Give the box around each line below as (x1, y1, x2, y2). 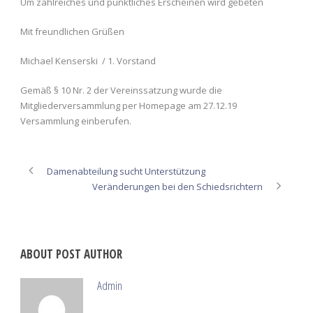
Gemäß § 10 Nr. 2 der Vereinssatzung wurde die (20, 83, 222, 96)
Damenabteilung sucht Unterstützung (47, 164, 205, 177)
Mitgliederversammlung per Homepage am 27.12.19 (20, 99, 237, 112)
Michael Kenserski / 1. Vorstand (20, 54, 156, 67)
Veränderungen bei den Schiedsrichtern (92, 180, 263, 193)
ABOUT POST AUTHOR (20, 245, 122, 262)
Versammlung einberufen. (20, 114, 131, 127)
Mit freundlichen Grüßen (20, 24, 124, 38)
